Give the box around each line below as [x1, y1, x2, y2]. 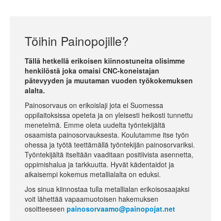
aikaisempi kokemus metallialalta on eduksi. [25, 169, 161, 179]
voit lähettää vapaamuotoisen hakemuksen [25, 193, 158, 204]
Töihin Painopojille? [25, 32, 129, 49]
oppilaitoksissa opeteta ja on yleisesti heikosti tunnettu [25, 110, 193, 120]
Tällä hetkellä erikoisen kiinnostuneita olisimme [25, 55, 185, 66]
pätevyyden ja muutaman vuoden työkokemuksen [25, 75, 193, 85]
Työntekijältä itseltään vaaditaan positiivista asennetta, [25, 149, 193, 159]
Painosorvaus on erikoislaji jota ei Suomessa [25, 100, 163, 110]
